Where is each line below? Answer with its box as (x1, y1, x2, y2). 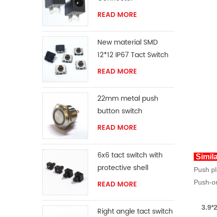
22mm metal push (97, 93, 159, 105)
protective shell (97, 162, 149, 173)
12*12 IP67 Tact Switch (97, 49, 169, 61)
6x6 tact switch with (97, 149, 163, 161)
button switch (97, 106, 143, 117)
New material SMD (97, 36, 158, 48)
